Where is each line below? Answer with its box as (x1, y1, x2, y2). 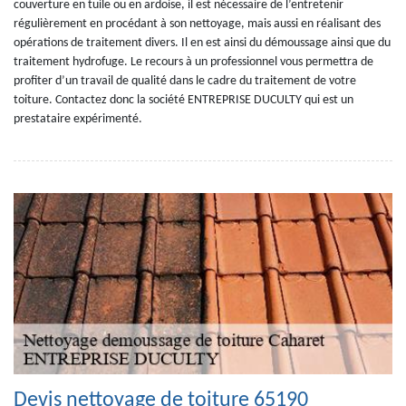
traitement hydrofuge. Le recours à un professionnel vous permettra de (14, 55, 373, 69)
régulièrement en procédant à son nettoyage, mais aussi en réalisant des (14, 17, 381, 31)
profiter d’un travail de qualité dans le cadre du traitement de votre (14, 74, 356, 88)
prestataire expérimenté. (14, 112, 142, 126)
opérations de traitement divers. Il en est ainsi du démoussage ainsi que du (14, 36, 391, 50)
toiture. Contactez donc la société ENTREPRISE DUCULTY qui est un (14, 93, 353, 107)
